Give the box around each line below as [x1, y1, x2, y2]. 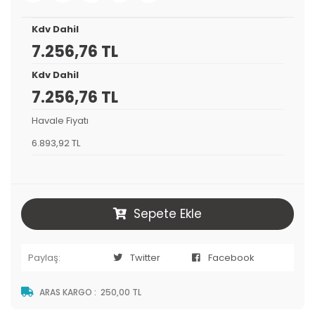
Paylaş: [28, 251, 60, 264]
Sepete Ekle [134, 205, 202, 222]
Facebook [207, 251, 255, 264]
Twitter [130, 251, 161, 264]
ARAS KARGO [39, 286, 92, 298]
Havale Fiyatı [32, 114, 89, 127]
